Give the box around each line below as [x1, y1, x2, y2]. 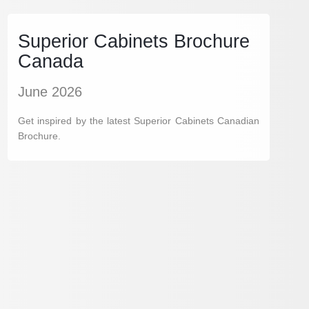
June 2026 [18, 84, 82, 99]
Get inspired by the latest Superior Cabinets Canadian [18, 115, 259, 126]
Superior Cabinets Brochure [18, 30, 250, 52]
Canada [18, 50, 83, 72]
